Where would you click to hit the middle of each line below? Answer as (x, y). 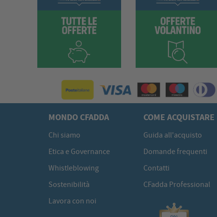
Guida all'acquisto (172, 135)
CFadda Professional (177, 184)
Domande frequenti (175, 151)
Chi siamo (65, 135)
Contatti (156, 168)
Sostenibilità (69, 184)
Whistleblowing (74, 168)
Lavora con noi (73, 201)
